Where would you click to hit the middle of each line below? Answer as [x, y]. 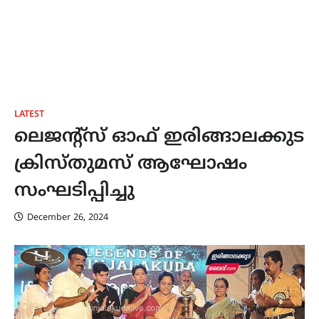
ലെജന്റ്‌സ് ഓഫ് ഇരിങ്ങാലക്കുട [159, 137]
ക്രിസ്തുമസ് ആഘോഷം [131, 164]
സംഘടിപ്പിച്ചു [74, 192]
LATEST [29, 115]
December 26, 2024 [68, 218]
